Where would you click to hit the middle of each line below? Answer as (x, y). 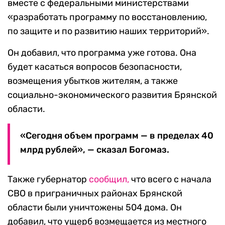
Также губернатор (47, 180)
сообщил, (108, 180)
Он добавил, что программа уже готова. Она (102, 53)
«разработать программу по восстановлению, (107, 17)
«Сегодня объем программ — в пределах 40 (117, 136)
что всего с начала (170, 180)
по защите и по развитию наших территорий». (108, 31)
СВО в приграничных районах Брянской (95, 194)
